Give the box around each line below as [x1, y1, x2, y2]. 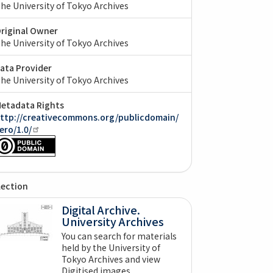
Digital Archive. [61, 201, 140, 218]
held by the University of [61, 241, 160, 253]
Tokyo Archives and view [61, 252, 160, 265]
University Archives [61, 213, 164, 229]
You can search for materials [61, 229, 177, 242]
